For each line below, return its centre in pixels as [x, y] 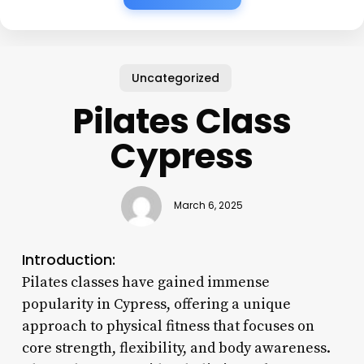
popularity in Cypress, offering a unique [156, 304]
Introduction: [68, 259]
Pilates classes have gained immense [145, 282]
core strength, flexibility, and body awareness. [176, 348]
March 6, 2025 [208, 206]
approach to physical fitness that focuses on [168, 326]
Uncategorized [176, 78]
